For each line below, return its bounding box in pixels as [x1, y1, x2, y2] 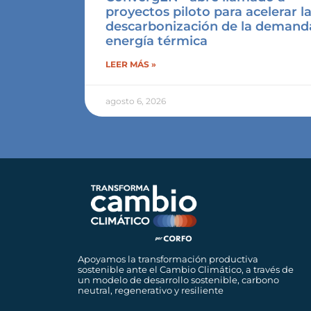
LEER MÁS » [106, 59, 156, 70]
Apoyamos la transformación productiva [78, 253, 258, 265]
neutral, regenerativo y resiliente [78, 285, 224, 296]
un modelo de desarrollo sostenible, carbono [78, 274, 279, 286]
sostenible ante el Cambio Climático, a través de [78, 264, 294, 276]
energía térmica [106, 33, 208, 49]
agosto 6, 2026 [106, 96, 166, 107]
